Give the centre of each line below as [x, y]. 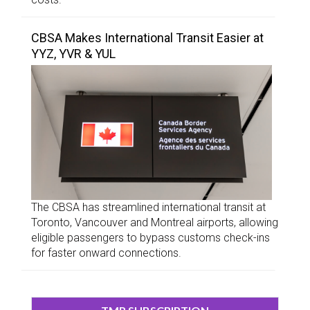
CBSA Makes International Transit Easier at [147, 37]
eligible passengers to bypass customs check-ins [151, 238]
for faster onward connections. [106, 253]
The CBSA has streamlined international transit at [148, 208]
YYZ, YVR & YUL [73, 53]
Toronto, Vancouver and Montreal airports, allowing [155, 223]
